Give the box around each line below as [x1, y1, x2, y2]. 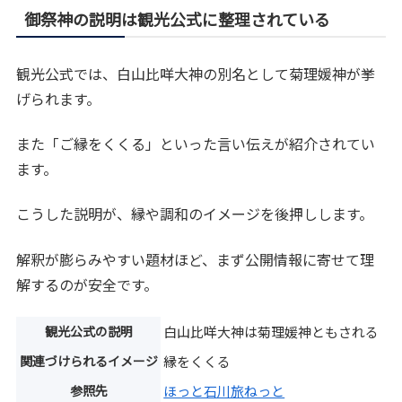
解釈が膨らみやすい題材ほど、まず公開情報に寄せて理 [16, 248, 375, 270]
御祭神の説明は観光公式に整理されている [24, 6, 331, 31]
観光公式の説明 [44, 322, 133, 341]
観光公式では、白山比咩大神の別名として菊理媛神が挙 [16, 62, 376, 84]
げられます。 [16, 87, 101, 109]
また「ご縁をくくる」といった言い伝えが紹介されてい [16, 133, 376, 155]
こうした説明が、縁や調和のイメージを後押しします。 [16, 203, 374, 225]
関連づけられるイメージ [19, 352, 158, 371]
